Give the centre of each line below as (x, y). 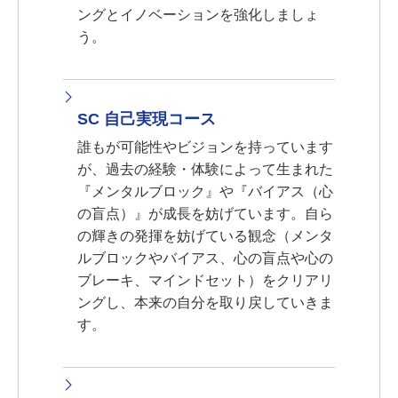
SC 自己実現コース (147, 119)
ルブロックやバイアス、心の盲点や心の (205, 258)
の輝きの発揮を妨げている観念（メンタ (205, 236)
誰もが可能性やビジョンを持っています (205, 147)
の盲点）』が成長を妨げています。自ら (205, 214)
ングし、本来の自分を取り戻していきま (205, 302)
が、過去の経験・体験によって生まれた (205, 169)
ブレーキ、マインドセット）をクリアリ (205, 280)
